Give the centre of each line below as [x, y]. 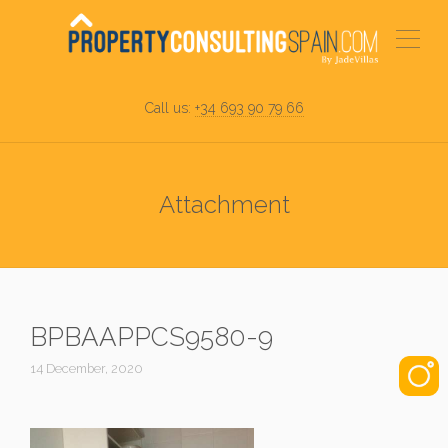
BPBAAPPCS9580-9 [151, 337]
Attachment [224, 204]
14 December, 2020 [86, 368]
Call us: [169, 108]
